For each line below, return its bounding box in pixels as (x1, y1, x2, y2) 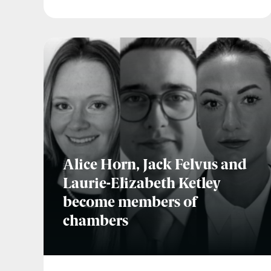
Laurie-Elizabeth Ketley (63, 177, 221, 192)
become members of (63, 196, 197, 211)
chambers (63, 215, 128, 230)
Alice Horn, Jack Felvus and (63, 158, 247, 174)
